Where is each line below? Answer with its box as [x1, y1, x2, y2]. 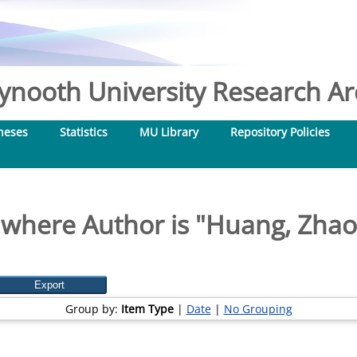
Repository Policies [230, 124, 330, 139]
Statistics [60, 124, 108, 139]
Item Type [120, 301, 174, 316]
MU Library [139, 124, 198, 139]
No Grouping [223, 301, 292, 316]
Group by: [65, 301, 121, 316]
